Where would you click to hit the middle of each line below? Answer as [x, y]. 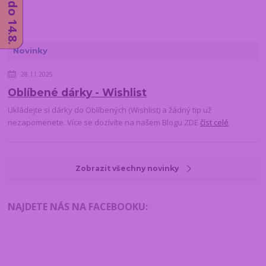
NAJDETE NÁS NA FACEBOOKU [77, 207]
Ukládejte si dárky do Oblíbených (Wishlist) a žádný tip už [110, 110]
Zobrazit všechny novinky [127, 168]
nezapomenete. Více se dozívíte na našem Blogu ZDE [104, 122]
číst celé [215, 122]
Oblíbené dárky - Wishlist [77, 92]
